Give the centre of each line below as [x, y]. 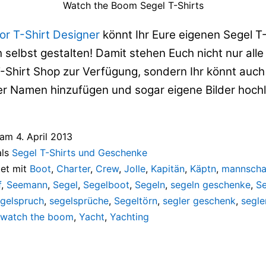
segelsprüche [79, 200]
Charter [73, 168]
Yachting [129, 216]
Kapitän [168, 168]
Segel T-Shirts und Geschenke [80, 152]
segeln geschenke [210, 184]
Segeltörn [136, 200]
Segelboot [106, 184]
